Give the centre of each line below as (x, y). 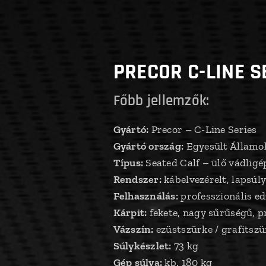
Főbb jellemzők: (161, 101)
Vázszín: (133, 229)
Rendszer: (137, 179)
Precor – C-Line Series (203, 129)
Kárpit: (130, 213)
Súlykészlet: (142, 246)
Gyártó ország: (148, 146)
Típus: (128, 163)
